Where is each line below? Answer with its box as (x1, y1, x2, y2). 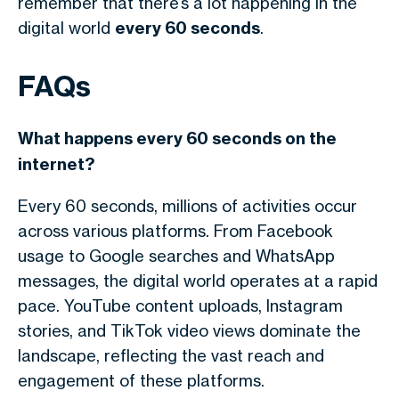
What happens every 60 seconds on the (18, 128, 337, 149)
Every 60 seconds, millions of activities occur (18, 196, 357, 216)
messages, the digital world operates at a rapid (18, 271, 378, 290)
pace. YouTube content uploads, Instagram (18, 296, 343, 315)
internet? (18, 154, 94, 175)
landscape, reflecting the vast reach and (18, 346, 324, 365)
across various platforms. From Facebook (18, 221, 333, 240)
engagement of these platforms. (18, 370, 265, 390)
